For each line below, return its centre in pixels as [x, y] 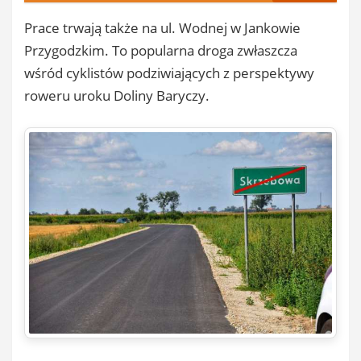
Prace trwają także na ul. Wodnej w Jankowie [162, 27]
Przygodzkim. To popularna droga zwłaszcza [161, 50]
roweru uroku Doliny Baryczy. [117, 95]
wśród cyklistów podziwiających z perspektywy [169, 73]
